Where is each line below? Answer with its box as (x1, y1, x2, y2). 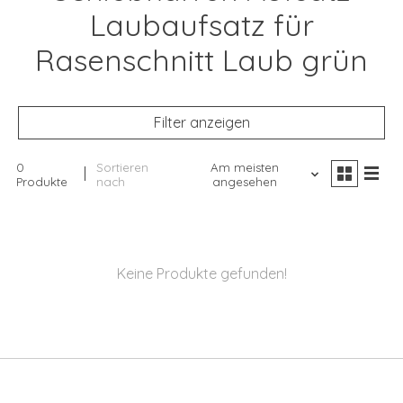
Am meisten (210, 160, 279, 175)
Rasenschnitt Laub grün (35, 41, 368, 79)
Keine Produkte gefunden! (116, 264, 287, 283)
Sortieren (96, 160, 149, 175)
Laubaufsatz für (89, 6, 314, 44)
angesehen (211, 175, 277, 190)
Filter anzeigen (153, 113, 250, 132)
